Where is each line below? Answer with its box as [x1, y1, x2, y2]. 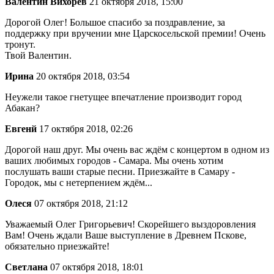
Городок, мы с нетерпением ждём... [5, 177, 152, 188]
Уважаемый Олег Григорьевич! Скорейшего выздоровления [5, 219, 256, 230]
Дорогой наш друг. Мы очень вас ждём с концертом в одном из [5, 144, 269, 155]
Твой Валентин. [5, 50, 72, 61]
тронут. [5, 39, 35, 50]
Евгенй [5, 124, 37, 135]
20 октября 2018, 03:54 [34, 71, 130, 82]
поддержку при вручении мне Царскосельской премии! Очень [5, 28, 265, 39]
